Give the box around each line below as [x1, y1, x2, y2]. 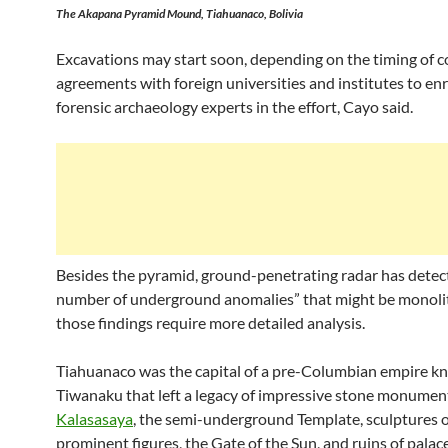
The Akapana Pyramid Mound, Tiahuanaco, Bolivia [56, 6, 303, 21]
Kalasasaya [56, 409, 133, 428]
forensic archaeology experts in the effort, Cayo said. [56, 97, 413, 116]
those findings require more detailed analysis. [56, 313, 365, 332]
